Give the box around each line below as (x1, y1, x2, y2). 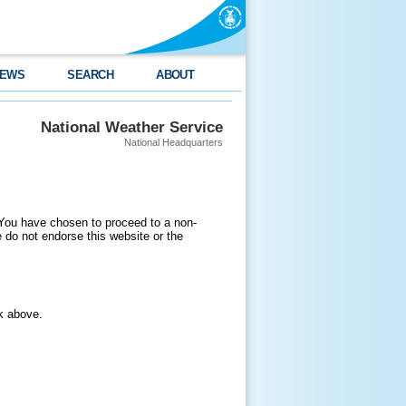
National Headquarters (124, 137, 223, 148)
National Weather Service (41, 118, 223, 136)
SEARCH (67, 68, 114, 82)
